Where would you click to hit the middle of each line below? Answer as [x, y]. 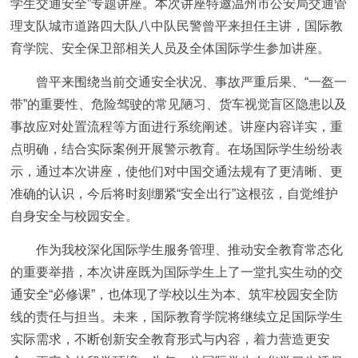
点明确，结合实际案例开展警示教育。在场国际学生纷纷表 [177, 149]
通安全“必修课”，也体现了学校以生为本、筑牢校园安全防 [175, 295]
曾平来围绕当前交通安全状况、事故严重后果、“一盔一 [192, 82]
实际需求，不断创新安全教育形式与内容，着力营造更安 [171, 340]
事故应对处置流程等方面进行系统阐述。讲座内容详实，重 [177, 127]
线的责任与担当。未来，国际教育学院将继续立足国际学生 [177, 317]
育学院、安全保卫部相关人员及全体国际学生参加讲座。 [171, 49]
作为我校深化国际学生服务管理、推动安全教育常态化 [190, 250]
